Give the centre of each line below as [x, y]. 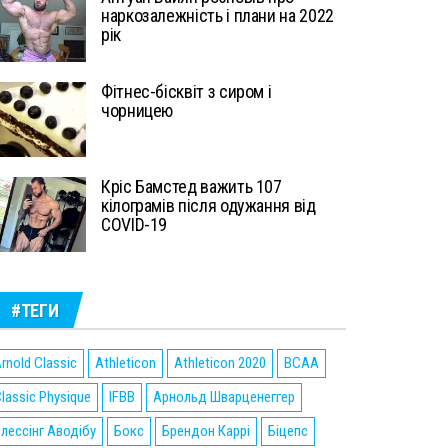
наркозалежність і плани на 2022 [217, 15]
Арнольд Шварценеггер [224, 397]
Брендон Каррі [206, 431]
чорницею [137, 110]
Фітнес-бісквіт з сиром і [186, 91]
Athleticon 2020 [220, 363]
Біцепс [288, 431]
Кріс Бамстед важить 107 [191, 186]
